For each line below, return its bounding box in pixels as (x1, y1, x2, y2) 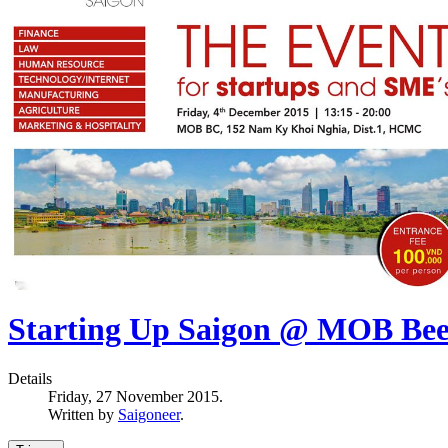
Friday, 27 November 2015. (48, 387, 223, 405)
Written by (48, 405, 118, 423)
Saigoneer (118, 405, 180, 423)
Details (8, 369, 52, 387)
